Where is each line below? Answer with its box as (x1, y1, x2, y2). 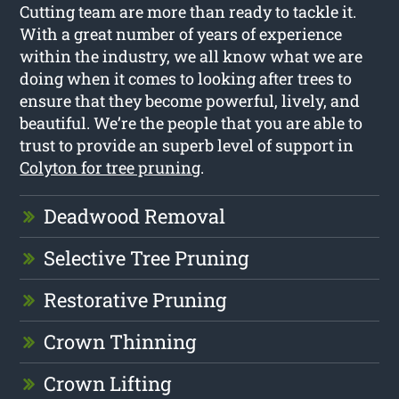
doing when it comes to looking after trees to (20, 67, 353, 89)
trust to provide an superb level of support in (20, 134, 354, 156)
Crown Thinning (44, 328, 197, 354)
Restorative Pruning (44, 286, 227, 313)
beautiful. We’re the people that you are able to (20, 111, 363, 134)
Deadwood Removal (44, 202, 226, 229)
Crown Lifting (44, 370, 172, 396)
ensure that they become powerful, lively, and (20, 89, 361, 111)
